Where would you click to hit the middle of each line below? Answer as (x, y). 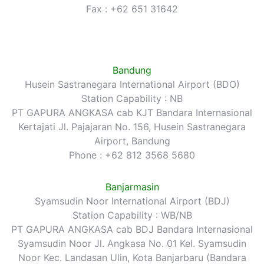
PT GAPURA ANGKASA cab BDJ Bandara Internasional (132, 229)
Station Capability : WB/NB (132, 215)
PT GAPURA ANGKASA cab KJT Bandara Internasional (132, 112)
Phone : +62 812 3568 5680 (132, 155)
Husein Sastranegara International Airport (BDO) (132, 84)
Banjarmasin (132, 187)
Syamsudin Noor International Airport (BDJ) (132, 201)
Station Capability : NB (132, 98)
